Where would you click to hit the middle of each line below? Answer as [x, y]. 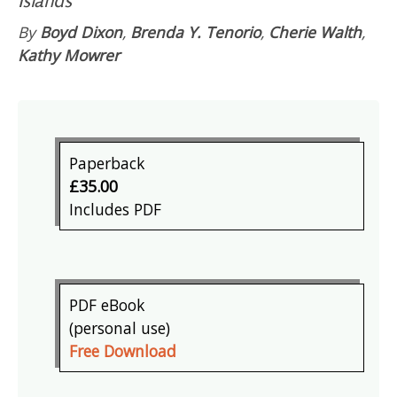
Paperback [107, 163]
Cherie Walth [315, 32]
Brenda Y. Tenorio [195, 32]
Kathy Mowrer [69, 55]
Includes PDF [116, 210]
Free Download [123, 351]
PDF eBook [107, 305]
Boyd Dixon [81, 32]
